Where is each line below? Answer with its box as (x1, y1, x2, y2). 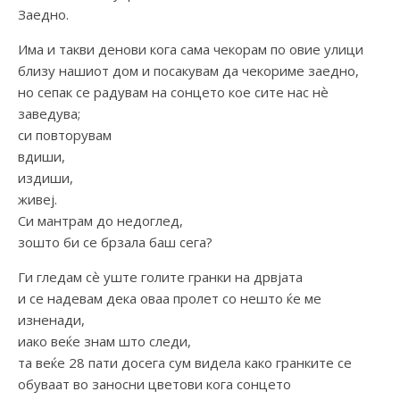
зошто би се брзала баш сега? (18, 233, 212, 252)
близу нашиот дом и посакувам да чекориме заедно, (18, 62, 359, 80)
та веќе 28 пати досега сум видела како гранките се (18, 354, 352, 372)
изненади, (18, 311, 85, 329)
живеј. (18, 190, 57, 209)
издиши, (18, 169, 73, 187)
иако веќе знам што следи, (18, 332, 191, 351)
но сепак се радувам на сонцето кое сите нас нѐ (18, 83, 329, 102)
